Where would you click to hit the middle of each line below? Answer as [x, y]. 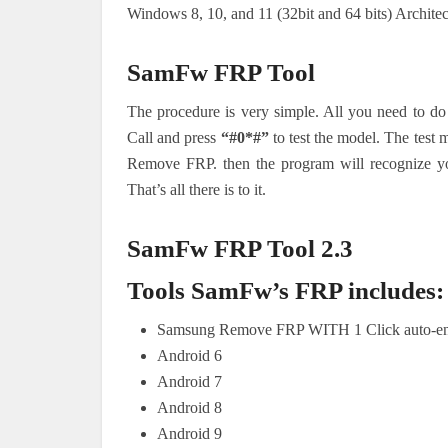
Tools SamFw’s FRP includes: [285, 290]
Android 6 [189, 355]
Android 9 [189, 433]
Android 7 [189, 381]
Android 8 [189, 407]
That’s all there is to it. [196, 189]
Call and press [174, 137]
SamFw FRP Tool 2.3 [240, 248]
